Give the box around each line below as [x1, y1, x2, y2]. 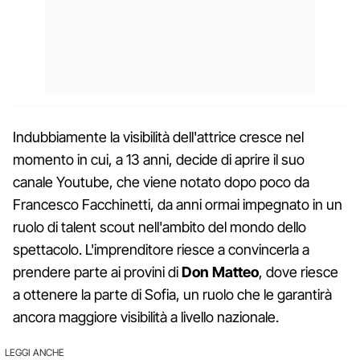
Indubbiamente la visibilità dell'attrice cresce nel [13, 128, 304, 145]
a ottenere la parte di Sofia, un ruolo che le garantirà [13, 285, 332, 303]
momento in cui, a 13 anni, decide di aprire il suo [13, 150, 305, 168]
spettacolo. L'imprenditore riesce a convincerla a [13, 240, 309, 258]
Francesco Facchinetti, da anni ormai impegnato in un [13, 195, 342, 213]
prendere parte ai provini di [13, 263, 178, 280]
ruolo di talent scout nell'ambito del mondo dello [13, 218, 306, 235]
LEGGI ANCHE [5, 346, 64, 358]
